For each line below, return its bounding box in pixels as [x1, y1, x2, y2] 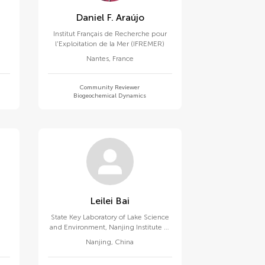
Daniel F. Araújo [75, 12, 144, 23]
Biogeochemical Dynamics [73, 92, 147, 99]
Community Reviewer [80, 84, 140, 91]
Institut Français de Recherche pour [53, 30, 167, 38]
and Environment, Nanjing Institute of [49, 223, 170, 231]
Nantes [86, 54, 109, 63]
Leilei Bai [115, 195, 130, 206]
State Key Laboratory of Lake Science [50, 213, 169, 221]
